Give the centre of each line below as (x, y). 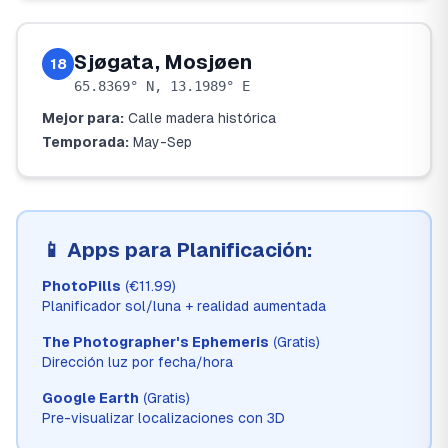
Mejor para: (83, 118)
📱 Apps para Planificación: (177, 250)
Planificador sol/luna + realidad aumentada (184, 306)
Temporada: (85, 142)
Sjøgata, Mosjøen (163, 62)
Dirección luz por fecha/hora (137, 362)
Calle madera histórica (202, 118)
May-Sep (162, 142)
